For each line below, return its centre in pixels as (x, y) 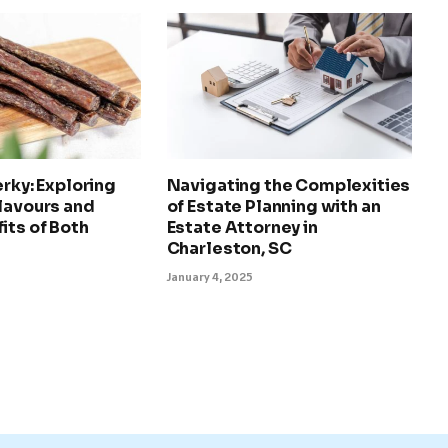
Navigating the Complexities (288, 185)
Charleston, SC (229, 248)
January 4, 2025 (209, 276)
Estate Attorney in (242, 227)
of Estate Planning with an (273, 206)
